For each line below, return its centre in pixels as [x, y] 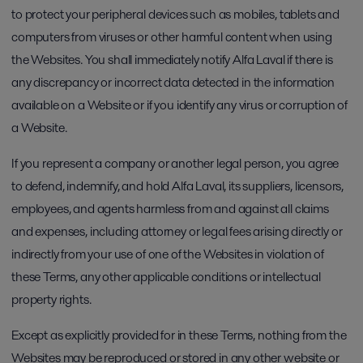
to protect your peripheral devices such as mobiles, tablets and [175, 14]
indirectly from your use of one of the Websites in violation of [168, 254]
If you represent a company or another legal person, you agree [175, 163]
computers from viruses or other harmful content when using [172, 37]
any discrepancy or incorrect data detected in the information [173, 82]
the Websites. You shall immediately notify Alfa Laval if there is [172, 60]
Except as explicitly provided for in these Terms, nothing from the [179, 335]
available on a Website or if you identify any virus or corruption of [180, 105]
